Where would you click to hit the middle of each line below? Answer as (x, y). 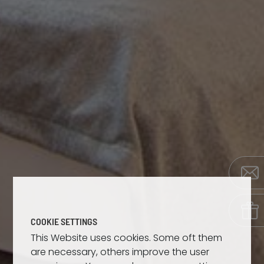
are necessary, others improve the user (120, 252)
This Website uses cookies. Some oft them (126, 238)
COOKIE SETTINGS (64, 222)
